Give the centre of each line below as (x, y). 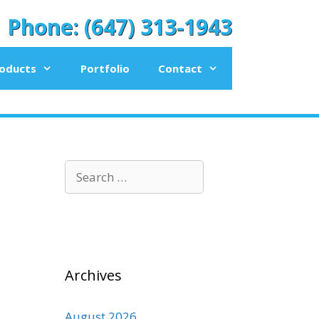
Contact (180, 68)
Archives (93, 275)
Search (83, 168)
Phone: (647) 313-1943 (120, 27)
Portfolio (105, 68)
